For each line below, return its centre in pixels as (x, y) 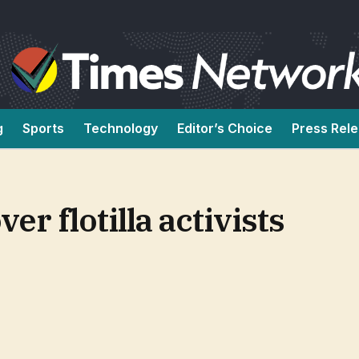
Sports (43, 128)
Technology (121, 128)
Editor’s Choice (225, 128)
